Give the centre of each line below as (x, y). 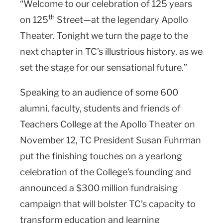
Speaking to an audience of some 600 (99, 92)
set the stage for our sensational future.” (105, 67)
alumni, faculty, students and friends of (100, 108)
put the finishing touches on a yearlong (101, 156)
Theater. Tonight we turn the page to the (104, 35)
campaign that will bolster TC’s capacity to (108, 204)
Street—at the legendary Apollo (121, 19)
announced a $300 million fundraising (99, 188)
